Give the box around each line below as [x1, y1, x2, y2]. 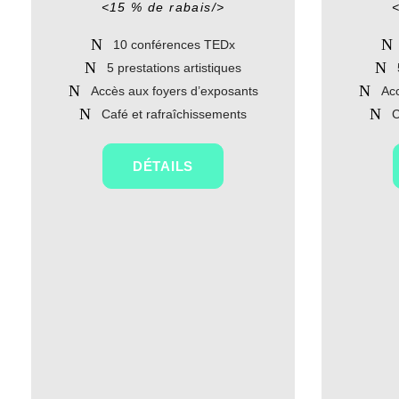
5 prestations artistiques [107, 61, 241, 75]
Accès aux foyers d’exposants [90, 84, 258, 98]
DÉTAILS [132, 159, 194, 174]
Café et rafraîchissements [102, 107, 247, 121]
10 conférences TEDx [113, 37, 235, 52]
